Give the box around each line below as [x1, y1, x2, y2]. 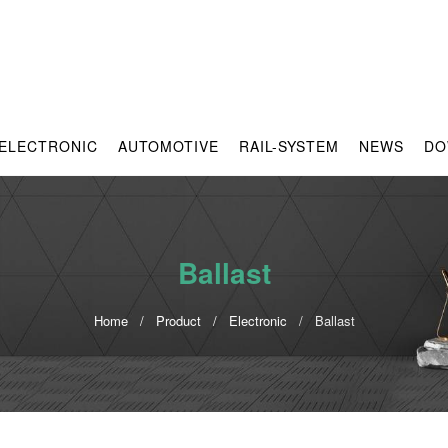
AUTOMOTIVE [118, 136, 219, 156]
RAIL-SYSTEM [239, 136, 339, 156]
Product [155, 311, 201, 330]
